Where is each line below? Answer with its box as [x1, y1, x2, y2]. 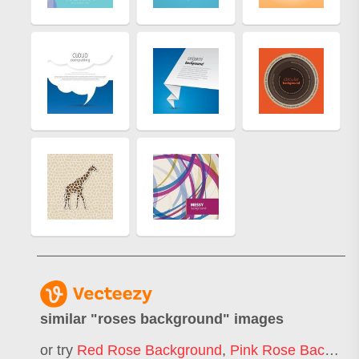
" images [223, 311, 284, 328]
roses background [98, 311, 223, 328]
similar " [40, 311, 98, 328]
